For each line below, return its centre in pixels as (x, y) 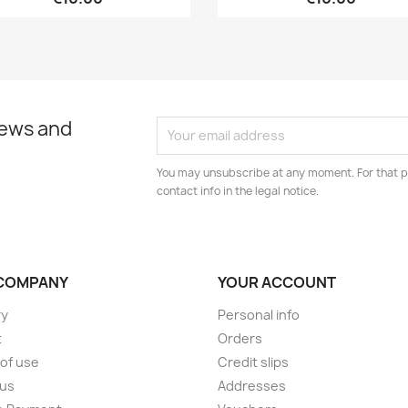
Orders (240, 338)
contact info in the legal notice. (238, 190)
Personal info (259, 314)
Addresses (252, 385)
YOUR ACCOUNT (277, 282)
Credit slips (253, 362)
